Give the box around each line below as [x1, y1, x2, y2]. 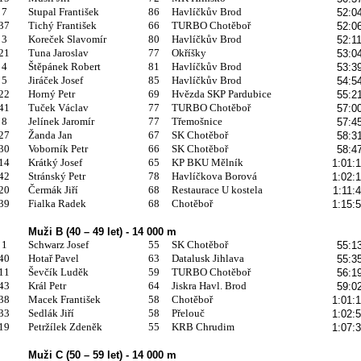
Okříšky [171, 46, 206, 59]
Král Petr [27, 279, 66, 292]
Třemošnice [171, 114, 222, 127]
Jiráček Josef [27, 73, 83, 86]
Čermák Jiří [27, 183, 78, 196]
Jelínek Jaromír [27, 114, 94, 127]
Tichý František [27, 19, 97, 31]
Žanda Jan [27, 128, 73, 141]
